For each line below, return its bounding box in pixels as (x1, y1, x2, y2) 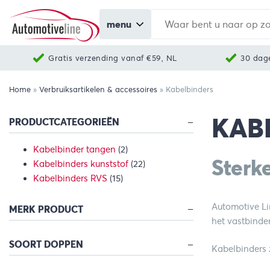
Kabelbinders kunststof (33, 158, 128, 169)
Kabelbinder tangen (33, 143, 116, 155)
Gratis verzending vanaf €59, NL (48, 52, 177, 63)
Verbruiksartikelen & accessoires (39, 84, 157, 95)
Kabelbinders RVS (33, 172, 107, 184)
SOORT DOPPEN (9, 238, 83, 251)
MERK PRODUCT (9, 202, 83, 216)
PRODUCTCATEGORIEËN (9, 116, 119, 129)
